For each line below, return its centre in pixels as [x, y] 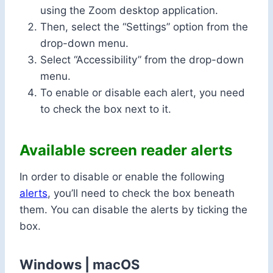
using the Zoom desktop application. [129, 11]
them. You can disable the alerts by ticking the [133, 210]
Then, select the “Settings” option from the [144, 27]
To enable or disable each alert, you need [143, 93]
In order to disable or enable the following [122, 177]
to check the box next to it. [106, 109]
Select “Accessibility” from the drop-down [142, 60]
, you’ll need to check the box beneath [141, 193]
